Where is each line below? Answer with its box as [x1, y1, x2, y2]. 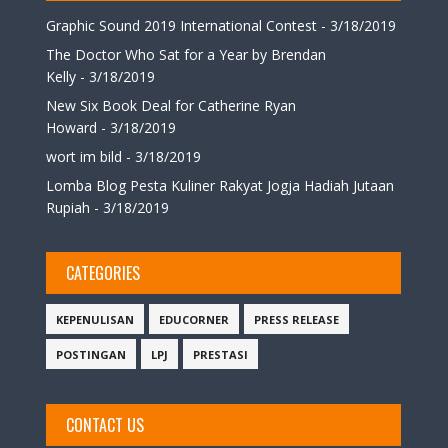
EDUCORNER [159, 312, 230, 328]
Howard [46, 117, 98, 137]
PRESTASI [193, 347, 249, 363]
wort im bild [46, 146, 123, 166]
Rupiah [46, 197, 91, 217]
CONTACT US [66, 413, 145, 438]
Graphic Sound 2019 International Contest [46, 15, 318, 35]
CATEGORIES [66, 261, 141, 286]
